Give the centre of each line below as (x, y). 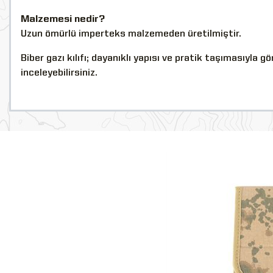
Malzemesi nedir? (63, 19)
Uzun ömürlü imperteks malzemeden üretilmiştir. (131, 34)
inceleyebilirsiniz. (59, 73)
